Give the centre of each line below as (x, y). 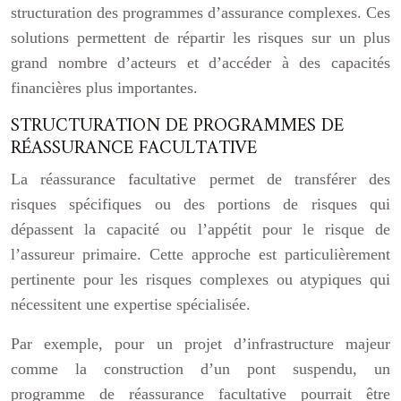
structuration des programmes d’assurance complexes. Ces (200, 13)
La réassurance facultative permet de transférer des (200, 179)
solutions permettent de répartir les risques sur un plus (200, 38)
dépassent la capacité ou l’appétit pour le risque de (200, 229)
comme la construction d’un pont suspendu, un (200, 369)
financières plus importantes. (104, 88)
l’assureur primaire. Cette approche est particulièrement (200, 254)
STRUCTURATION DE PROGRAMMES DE (177, 126)
